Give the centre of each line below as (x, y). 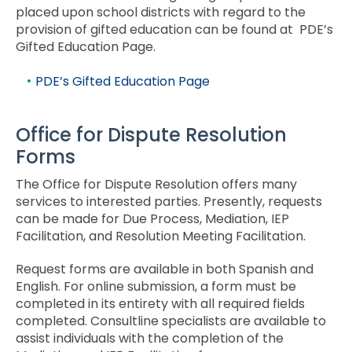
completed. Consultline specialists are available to (171, 321)
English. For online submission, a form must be (156, 286)
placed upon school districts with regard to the (161, 12)
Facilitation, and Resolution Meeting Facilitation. (164, 236)
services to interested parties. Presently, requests (169, 201)
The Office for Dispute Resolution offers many (156, 184)
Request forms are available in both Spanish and (165, 269)
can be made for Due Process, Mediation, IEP (152, 218)
